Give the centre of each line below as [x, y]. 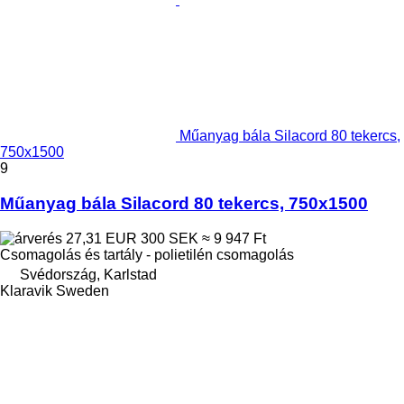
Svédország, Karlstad [88, 274]
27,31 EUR [101, 238]
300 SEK [170, 238]
